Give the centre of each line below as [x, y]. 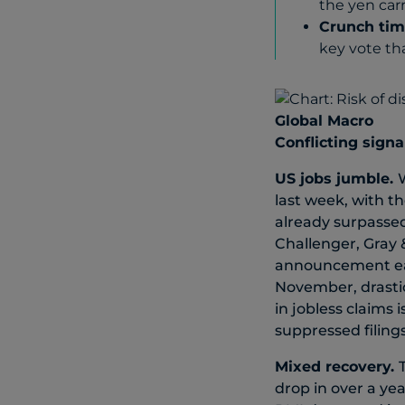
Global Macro [324, 120]
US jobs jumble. [336, 178]
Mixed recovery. [336, 366]
